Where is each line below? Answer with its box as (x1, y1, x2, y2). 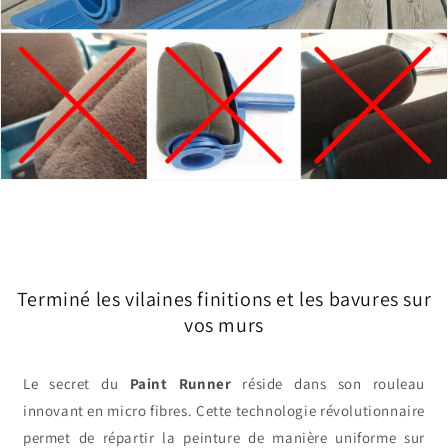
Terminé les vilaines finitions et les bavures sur (16, 286, 432, 313)
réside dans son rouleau (231, 373, 426, 393)
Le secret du (23, 373, 130, 393)
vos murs (184, 312, 264, 339)
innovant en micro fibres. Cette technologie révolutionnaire (23, 400, 425, 420)
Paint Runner (129, 373, 232, 393)
